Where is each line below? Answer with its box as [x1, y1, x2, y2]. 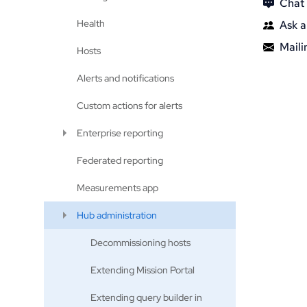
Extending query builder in [90, 291, 202, 304]
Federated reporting [77, 154, 163, 167]
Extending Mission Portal [90, 264, 195, 276]
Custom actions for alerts [77, 99, 182, 112]
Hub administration [77, 209, 157, 221]
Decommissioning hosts [90, 236, 191, 249]
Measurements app [77, 182, 158, 194]
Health [77, 17, 105, 29]
